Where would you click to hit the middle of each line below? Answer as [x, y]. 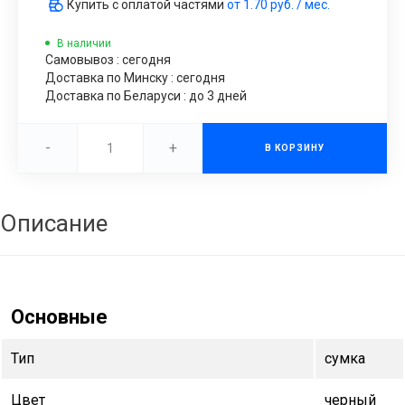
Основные [59, 316]
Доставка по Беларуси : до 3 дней [146, 95]
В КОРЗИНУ [295, 147]
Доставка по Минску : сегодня [135, 77]
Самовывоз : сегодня [108, 59]
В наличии [84, 43]
